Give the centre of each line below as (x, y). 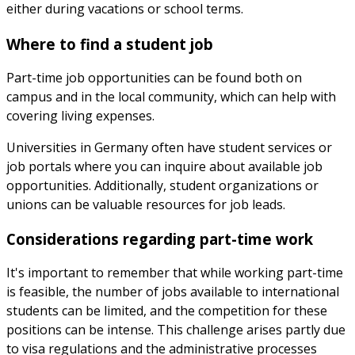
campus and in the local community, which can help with (171, 96)
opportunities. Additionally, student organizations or (162, 185)
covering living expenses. (80, 115)
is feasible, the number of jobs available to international (173, 292)
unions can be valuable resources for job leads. (146, 204)
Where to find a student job (110, 44)
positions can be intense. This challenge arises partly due (176, 330)
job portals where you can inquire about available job (164, 166)
